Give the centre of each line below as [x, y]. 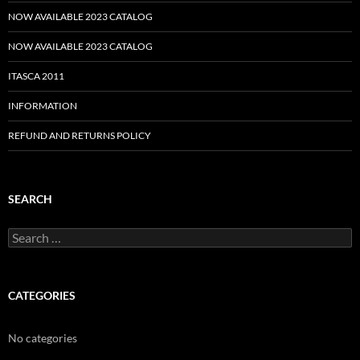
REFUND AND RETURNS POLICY [80, 136]
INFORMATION [43, 106]
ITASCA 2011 [36, 76]
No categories [43, 338]
